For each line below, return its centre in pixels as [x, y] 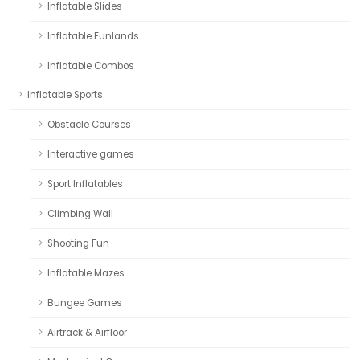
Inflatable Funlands [93, 36]
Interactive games [91, 154]
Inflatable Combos [91, 65]
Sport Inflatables [85, 184]
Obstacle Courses [89, 124]
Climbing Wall [80, 213]
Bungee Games [85, 303]
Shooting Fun [78, 243]
